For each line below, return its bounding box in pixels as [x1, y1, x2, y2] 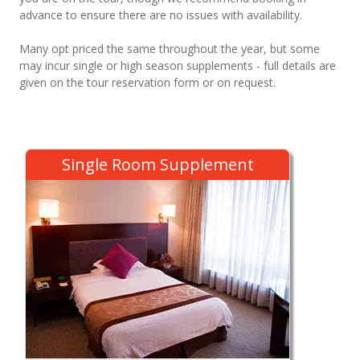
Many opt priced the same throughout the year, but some [19, 41, 320, 57]
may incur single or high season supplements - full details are [19, 58, 336, 74]
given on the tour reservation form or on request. [19, 75, 276, 91]
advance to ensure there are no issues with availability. [19, 7, 302, 23]
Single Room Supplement [61, 153, 254, 176]
